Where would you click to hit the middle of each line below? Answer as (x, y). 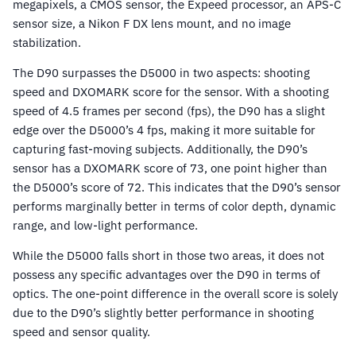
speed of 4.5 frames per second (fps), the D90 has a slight (169, 111)
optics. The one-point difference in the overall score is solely (175, 294)
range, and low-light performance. (105, 226)
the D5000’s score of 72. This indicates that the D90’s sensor (177, 188)
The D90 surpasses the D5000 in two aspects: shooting (161, 73)
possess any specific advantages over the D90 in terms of (166, 275)
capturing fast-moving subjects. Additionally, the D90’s (160, 149)
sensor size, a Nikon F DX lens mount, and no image (152, 24)
